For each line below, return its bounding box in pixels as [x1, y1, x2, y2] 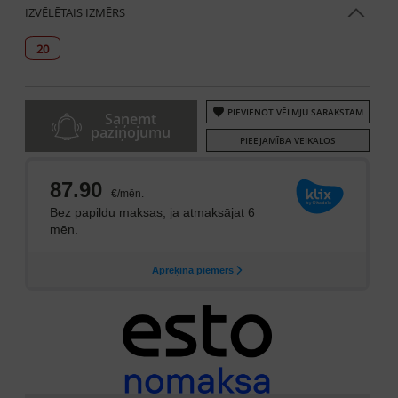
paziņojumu [91, 123, 171, 142]
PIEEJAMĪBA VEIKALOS [240, 134, 336, 147]
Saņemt [105, 109, 156, 129]
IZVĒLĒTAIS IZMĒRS [25, 4, 125, 20]
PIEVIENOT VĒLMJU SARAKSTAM [227, 106, 363, 118]
